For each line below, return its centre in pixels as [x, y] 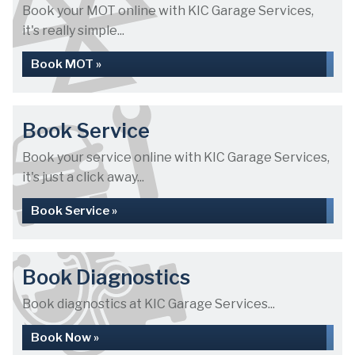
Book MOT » [66, 64]
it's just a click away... [83, 177]
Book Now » [65, 338]
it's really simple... [73, 31]
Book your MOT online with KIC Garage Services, [168, 11]
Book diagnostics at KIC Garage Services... [149, 304]
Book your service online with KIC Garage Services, [176, 157]
